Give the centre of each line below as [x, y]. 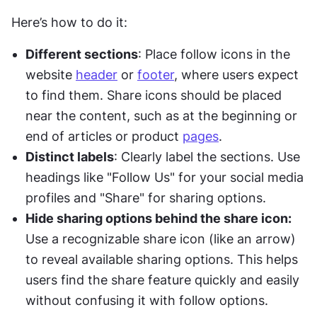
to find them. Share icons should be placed [154, 96]
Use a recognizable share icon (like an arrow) [161, 239]
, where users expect [236, 75]
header [97, 75]
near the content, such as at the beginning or [161, 116]
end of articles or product [104, 137]
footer [156, 75]
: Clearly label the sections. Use [207, 157]
